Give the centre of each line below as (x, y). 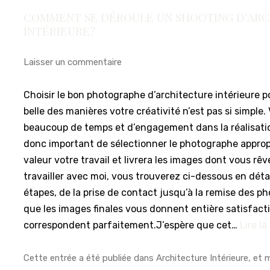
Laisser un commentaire (73, 62)
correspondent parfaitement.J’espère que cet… (132, 225)
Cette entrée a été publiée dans (90, 258)
